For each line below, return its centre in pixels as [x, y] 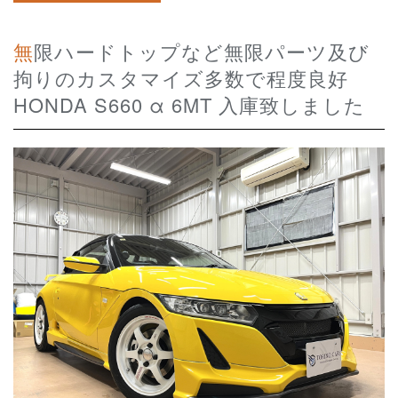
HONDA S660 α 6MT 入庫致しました [189, 104]
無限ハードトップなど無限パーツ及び [24, 51]
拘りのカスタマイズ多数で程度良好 [181, 77]
